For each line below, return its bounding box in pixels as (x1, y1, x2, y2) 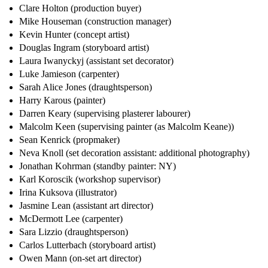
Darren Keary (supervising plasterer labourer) (19, 108, 190, 119)
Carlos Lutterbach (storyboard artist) (19, 240, 156, 251)
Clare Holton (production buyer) (19, 3, 141, 14)
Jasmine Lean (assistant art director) (19, 200, 153, 211)
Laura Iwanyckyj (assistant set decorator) (19, 56, 173, 66)
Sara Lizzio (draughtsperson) (19, 227, 128, 237)
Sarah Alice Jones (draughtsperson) (19, 82, 152, 93)
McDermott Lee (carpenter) (19, 214, 123, 224)
